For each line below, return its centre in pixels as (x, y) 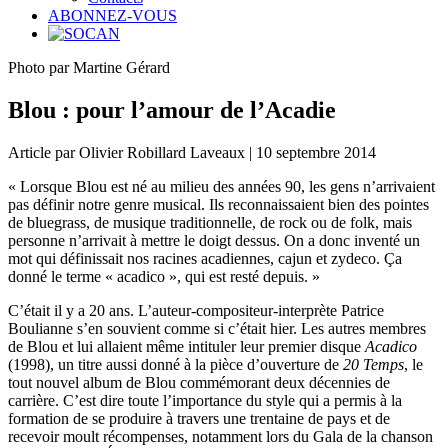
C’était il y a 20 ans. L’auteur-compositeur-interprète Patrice (196, 310)
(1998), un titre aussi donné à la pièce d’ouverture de (175, 364)
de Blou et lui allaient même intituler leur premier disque (186, 346)
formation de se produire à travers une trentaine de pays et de (199, 418)
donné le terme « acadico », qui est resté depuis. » (164, 276)
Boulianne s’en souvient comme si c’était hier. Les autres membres (217, 328)
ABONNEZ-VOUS (112, 15)
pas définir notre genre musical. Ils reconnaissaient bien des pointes (218, 204)
